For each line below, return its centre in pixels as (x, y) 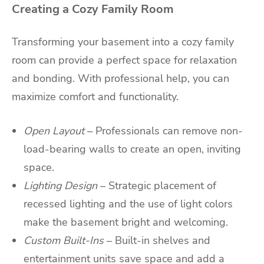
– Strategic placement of (158, 186)
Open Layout (54, 131)
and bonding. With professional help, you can (121, 79)
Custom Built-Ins (64, 241)
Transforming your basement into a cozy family (123, 42)
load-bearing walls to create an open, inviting (132, 149)
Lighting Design (60, 186)
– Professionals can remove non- (165, 131)
